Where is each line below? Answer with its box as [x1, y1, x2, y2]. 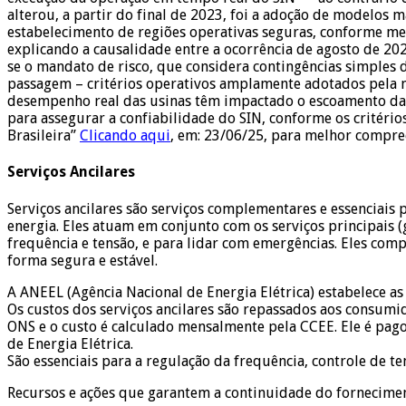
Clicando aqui [80, 127, 170, 145]
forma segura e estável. [7, 251, 158, 269]
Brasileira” [7, 127, 80, 145]
